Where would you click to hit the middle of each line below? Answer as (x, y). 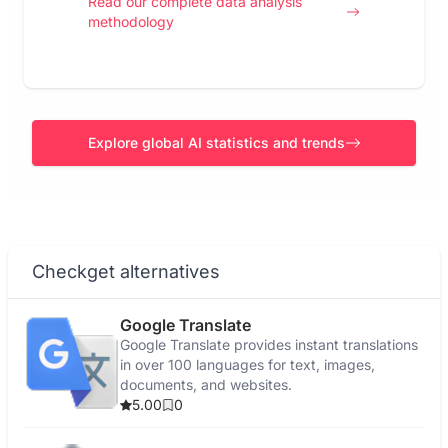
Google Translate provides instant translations (269, 344)
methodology (131, 21)
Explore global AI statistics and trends (216, 142)
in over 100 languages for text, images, (247, 364)
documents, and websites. (206, 384)
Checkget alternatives (126, 271)
